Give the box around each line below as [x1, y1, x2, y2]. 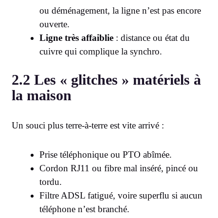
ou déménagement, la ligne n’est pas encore [39, 5, 201, 16]
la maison [12, 87, 72, 104]
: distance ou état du [113, 32, 190, 43]
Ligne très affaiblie [39, 32, 113, 43]
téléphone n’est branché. [39, 204, 129, 215]
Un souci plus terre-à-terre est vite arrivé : [12, 120, 164, 131]
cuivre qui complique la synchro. [39, 46, 162, 56]
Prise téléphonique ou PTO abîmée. [39, 149, 172, 160]
